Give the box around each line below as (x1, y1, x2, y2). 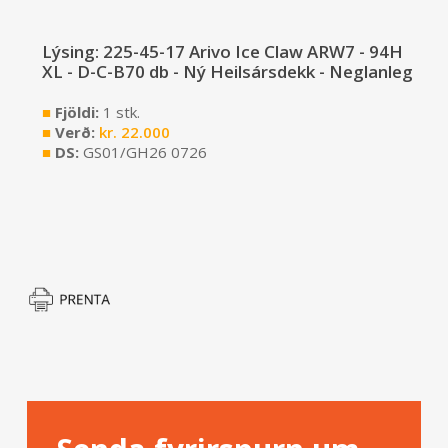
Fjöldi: (50, 102, 103, 123)
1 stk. (102, 102, 140, 123)
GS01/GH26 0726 (82, 142, 207, 163)
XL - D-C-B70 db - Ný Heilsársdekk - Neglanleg (41, 60, 413, 84)
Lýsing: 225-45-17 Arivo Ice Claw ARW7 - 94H (41, 40, 403, 64)
